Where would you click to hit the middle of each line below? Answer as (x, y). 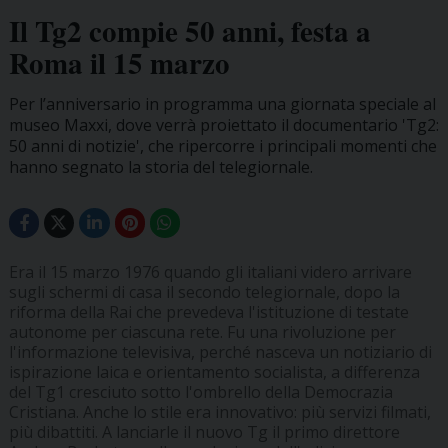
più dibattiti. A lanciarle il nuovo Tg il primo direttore (204, 432)
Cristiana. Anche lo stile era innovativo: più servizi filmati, (219, 412)
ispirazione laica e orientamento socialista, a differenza (214, 372)
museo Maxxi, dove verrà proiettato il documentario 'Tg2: (223, 124)
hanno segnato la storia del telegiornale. (160, 166)
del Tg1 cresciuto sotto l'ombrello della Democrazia (200, 392)
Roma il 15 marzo (119, 62)
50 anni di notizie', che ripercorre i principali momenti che (222, 145)
